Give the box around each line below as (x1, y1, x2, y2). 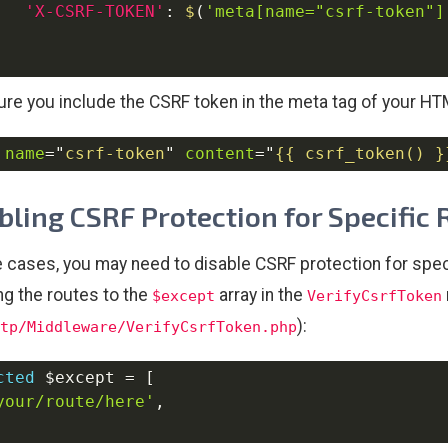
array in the (215, 284, 307, 305)
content (185, 144, 255, 164)
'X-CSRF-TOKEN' (25, 2, 165, 22)
